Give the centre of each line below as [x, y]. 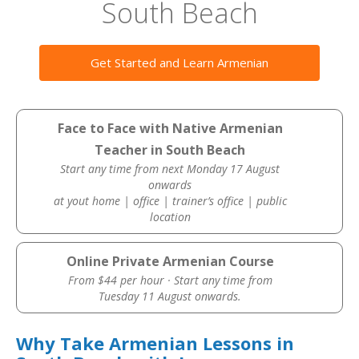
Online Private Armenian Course [170, 261]
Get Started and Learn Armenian [179, 63]
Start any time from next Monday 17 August [170, 169]
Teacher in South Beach [170, 150]
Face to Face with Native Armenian [170, 128]
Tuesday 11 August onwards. [170, 296]
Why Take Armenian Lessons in [155, 343]
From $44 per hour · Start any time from [170, 280]
